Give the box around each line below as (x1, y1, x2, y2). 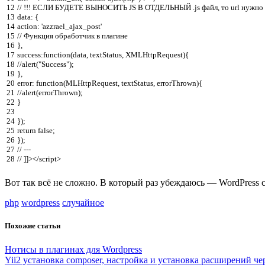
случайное (62, 198, 104, 208)
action (17, 22, 37, 31)
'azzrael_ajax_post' (41, 22, 102, 31)
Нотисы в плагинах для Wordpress (5, 244, 142, 254)
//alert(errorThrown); (17, 88, 83, 98)
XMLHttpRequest (125, 50, 183, 60)
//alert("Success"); (17, 60, 74, 69)
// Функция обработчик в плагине (17, 31, 128, 41)
